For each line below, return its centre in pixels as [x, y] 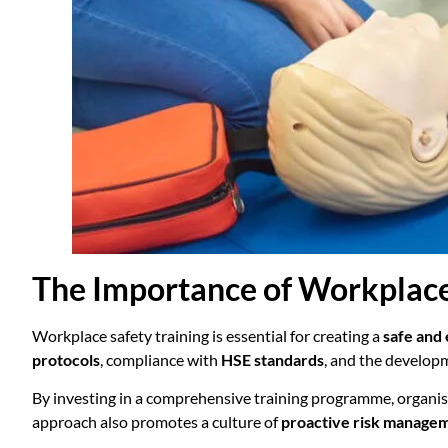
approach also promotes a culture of [156, 421]
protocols [66, 359]
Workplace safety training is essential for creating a [207, 335]
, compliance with [160, 359]
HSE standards [272, 359]
